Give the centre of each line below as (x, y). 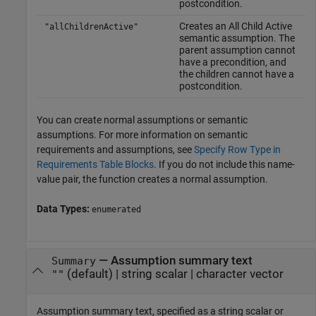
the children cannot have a (236, 74)
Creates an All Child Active (235, 26)
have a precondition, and (232, 62)
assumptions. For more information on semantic (142, 134)
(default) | (92, 274)
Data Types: (64, 208)
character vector (239, 274)
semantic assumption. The (237, 38)
